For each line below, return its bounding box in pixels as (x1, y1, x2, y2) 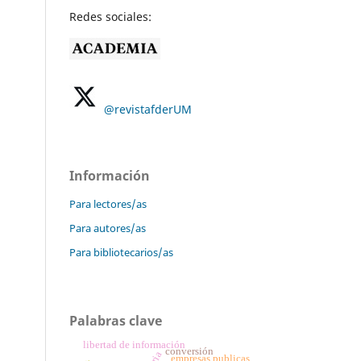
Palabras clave (69, 311, 162, 330)
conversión (164, 346, 214, 358)
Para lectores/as (69, 196, 147, 211)
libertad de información (82, 338, 185, 351)
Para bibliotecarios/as (69, 244, 173, 259)
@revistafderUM (104, 101, 192, 117)
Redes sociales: (69, 8, 151, 24)
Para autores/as (69, 220, 146, 235)
